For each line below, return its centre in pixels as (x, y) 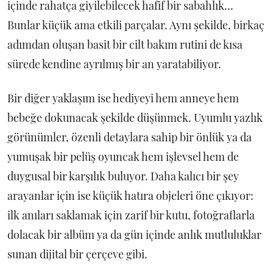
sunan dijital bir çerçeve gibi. (77, 254)
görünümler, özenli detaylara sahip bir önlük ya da (129, 137)
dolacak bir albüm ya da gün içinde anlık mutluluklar (134, 235)
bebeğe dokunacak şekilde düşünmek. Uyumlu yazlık (135, 118)
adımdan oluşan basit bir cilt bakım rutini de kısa (125, 44)
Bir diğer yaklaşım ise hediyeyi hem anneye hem (123, 98)
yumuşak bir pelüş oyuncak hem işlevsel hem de (123, 157)
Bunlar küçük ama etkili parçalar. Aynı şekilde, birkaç (136, 25)
